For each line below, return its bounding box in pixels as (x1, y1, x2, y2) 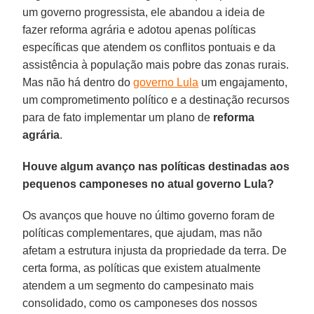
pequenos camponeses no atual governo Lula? (22, 177, 275, 190)
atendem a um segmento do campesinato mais (22, 279, 254, 292)
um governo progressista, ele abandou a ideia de (22, 6, 266, 18)
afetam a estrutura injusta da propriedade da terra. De (22, 244, 287, 257)
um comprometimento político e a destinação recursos (22, 93, 290, 106)
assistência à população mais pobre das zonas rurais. (22, 58, 289, 71)
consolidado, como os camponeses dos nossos (22, 296, 258, 309)
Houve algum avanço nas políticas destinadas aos (22, 160, 290, 172)
